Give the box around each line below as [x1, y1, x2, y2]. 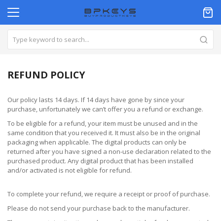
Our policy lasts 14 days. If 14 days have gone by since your [7, 95, 184, 104]
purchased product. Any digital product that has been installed [7, 156, 193, 165]
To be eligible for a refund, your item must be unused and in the [7, 119, 198, 128]
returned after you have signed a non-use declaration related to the [7, 147, 211, 156]
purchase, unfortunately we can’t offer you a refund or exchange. [7, 105, 203, 113]
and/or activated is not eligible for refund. [7, 166, 132, 175]
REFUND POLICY [7, 68, 85, 81]
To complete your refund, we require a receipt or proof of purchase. [7, 189, 210, 198]
